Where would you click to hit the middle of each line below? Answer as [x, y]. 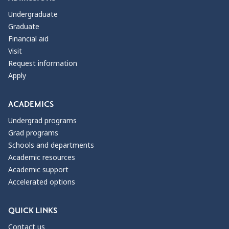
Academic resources [42, 158]
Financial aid [28, 39]
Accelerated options [42, 182]
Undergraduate [33, 15]
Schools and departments [51, 145]
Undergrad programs [42, 121]
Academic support [38, 170]
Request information [43, 64]
